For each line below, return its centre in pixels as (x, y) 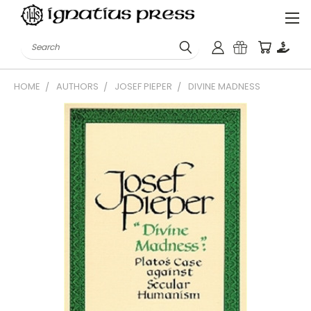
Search (38, 42)
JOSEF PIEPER (143, 86)
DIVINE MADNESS (224, 86)
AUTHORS (77, 86)
